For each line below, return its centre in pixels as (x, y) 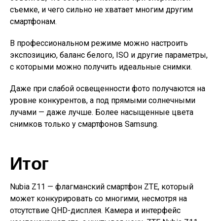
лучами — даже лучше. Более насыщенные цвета (102, 112)
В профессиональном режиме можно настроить (99, 43)
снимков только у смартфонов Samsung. (84, 124)
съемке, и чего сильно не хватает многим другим (101, 10)
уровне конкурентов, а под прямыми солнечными (103, 100)
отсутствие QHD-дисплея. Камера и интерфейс (95, 210)
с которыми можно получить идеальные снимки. (101, 67)
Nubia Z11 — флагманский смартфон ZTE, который (102, 187)
